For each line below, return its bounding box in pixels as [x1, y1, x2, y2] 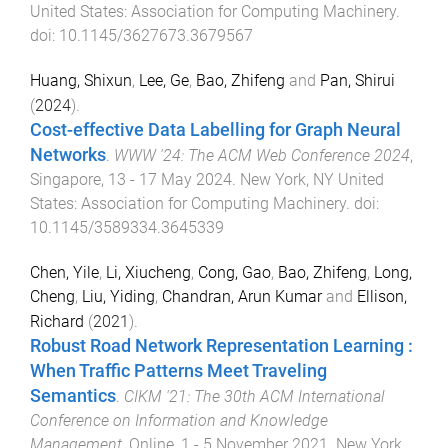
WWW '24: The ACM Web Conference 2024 [114, 145, 410, 165]
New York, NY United [240, 169, 384, 189]
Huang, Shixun [30, 70, 132, 90]
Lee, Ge [139, 70, 189, 90]
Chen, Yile [30, 262, 99, 282]
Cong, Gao [198, 262, 271, 282]
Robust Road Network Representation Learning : [30, 335, 413, 356]
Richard [30, 311, 84, 331]
